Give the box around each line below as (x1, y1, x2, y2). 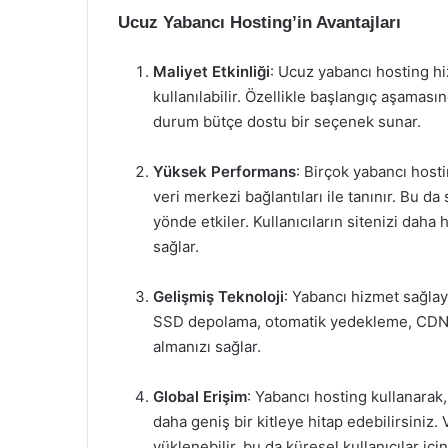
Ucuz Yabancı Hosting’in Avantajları (118, 13, 401, 32)
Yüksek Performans (153, 162, 296, 181)
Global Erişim (153, 387, 247, 406)
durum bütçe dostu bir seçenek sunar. (153, 112, 421, 131)
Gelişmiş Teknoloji (153, 287, 284, 306)
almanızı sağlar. (153, 337, 261, 356)
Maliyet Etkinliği (153, 62, 270, 81)
